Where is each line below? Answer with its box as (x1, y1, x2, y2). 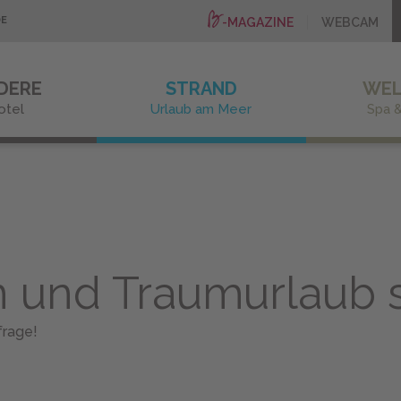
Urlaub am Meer (150, 101, 252, 117)
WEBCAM (321, 15, 379, 30)
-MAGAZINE (222, 15, 294, 30)
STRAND (165, 78, 237, 99)
